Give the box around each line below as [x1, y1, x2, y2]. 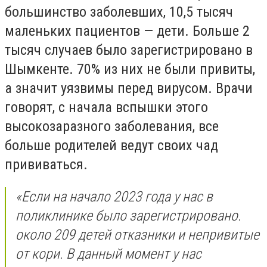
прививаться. [5, 156, 88, 173]
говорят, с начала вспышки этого [5, 99, 208, 116]
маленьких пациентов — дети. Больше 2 [5, 23, 250, 40]
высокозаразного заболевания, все [5, 118, 219, 135]
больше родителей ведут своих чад [5, 137, 218, 154]
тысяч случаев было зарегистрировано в [5, 42, 253, 59]
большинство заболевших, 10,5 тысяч [5, 4, 233, 21]
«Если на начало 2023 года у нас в [15, 188, 213, 205]
